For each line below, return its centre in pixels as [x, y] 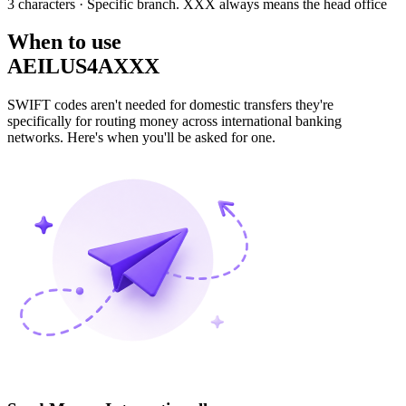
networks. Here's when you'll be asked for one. [141, 138]
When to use [64, 42]
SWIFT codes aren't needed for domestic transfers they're [170, 105]
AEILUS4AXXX [83, 67]
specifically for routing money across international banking [174, 121]
